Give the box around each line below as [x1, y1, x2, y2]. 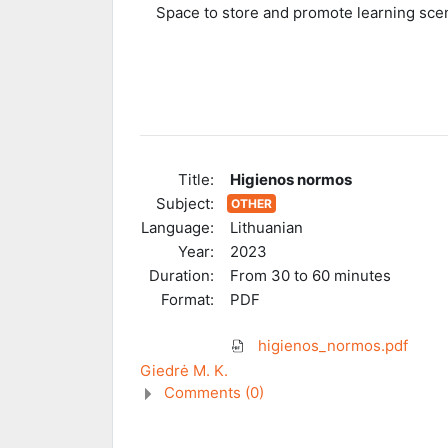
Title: [178, 169, 214, 189]
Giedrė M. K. [140, 360, 228, 380]
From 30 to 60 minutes [230, 265, 391, 285]
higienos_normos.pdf [258, 335, 408, 355]
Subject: [156, 193, 214, 213]
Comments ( [164, 382, 250, 402]
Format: [161, 289, 214, 309]
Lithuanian [230, 217, 303, 237]
